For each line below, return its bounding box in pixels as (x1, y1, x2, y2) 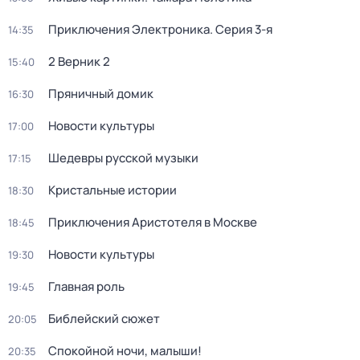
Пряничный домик (48, 85, 153, 102)
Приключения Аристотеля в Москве (48, 214, 257, 231)
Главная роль (48, 278, 125, 295)
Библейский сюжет (48, 310, 160, 327)
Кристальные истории (48, 182, 177, 198)
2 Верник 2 (48, 53, 110, 70)
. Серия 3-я (210, 21, 272, 38)
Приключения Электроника (48, 21, 210, 38)
